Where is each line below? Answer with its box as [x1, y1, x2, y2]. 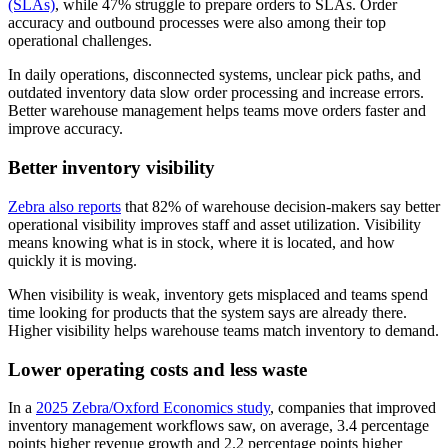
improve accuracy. [8, 120, 123, 138]
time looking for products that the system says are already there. [8, 303, 407, 321]
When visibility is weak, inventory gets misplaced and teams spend [8, 285, 428, 303]
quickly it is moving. [8, 251, 137, 269]
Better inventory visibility [8, 157, 215, 179]
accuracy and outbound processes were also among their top [8, 14, 386, 32]
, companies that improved [270, 399, 436, 417]
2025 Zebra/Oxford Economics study [36, 399, 270, 417]
